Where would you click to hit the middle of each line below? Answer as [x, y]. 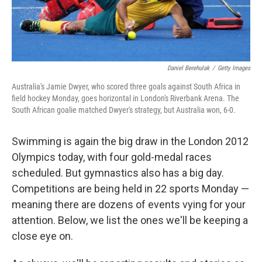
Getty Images [234, 68]
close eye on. [42, 236]
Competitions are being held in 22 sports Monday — [130, 189]
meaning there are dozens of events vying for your [129, 205]
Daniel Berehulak [188, 68]
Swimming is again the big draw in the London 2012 [130, 142]
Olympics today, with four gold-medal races [112, 157]
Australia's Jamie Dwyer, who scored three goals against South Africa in [126, 87]
